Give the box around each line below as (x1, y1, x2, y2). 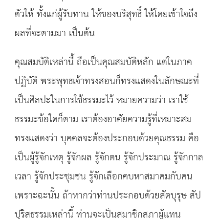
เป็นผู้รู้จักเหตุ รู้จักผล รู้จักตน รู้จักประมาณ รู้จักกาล (15, 149, 203, 167)
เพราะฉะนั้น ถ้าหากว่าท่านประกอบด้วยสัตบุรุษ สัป (15, 187, 201, 205)
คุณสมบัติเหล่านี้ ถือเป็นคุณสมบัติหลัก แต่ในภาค (15, 53, 192, 71)
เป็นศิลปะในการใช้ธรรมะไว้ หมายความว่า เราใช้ (15, 91, 188, 109)
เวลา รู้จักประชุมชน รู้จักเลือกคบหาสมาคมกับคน (15, 168, 193, 186)
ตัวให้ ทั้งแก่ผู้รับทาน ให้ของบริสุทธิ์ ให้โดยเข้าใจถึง (15, 5, 197, 23)
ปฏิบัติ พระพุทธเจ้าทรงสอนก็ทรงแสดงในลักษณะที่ (15, 72, 199, 90)
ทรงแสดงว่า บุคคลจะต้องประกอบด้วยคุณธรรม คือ (15, 130, 199, 148)
